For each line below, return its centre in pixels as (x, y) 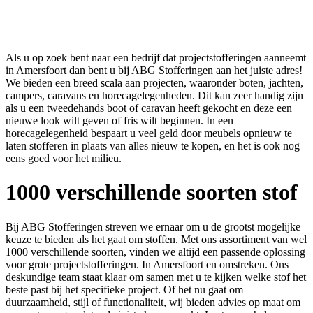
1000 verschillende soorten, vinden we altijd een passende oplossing (155, 252)
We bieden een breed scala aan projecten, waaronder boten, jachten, (154, 82)
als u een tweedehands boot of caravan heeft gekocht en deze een (149, 108)
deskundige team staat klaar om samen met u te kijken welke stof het (156, 277)
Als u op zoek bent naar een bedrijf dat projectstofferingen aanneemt (156, 57)
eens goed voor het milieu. (64, 158)
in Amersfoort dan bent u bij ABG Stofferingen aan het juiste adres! (154, 70)
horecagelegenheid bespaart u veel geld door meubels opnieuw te (149, 133)
